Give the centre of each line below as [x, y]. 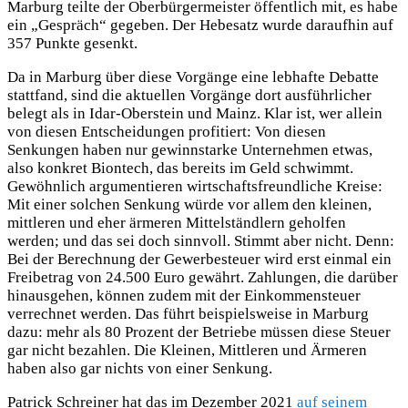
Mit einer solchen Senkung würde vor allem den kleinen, [189, 205]
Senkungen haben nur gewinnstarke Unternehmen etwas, [190, 150]
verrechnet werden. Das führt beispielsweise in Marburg [188, 314]
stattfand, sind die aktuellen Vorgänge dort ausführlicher [189, 96]
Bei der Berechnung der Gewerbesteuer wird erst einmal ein [199, 260]
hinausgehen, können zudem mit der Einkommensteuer [184, 296]
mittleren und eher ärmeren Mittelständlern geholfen [177, 223]
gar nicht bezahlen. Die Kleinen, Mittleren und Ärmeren [187, 351]
